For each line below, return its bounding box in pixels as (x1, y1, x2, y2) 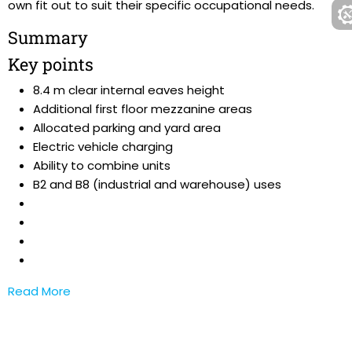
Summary (8, 26, 88, 49)
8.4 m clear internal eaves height (33, 82, 225, 98)
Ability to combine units (33, 157, 170, 174)
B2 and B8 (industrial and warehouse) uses (33, 176, 281, 192)
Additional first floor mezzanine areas (33, 101, 252, 117)
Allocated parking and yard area (33, 119, 221, 136)
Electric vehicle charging (33, 138, 173, 155)
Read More (8, 283, 71, 299)
